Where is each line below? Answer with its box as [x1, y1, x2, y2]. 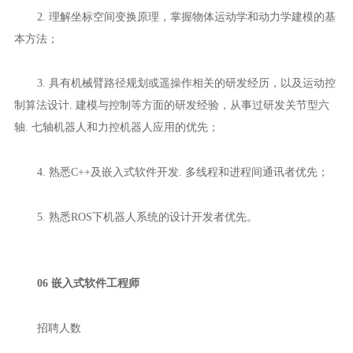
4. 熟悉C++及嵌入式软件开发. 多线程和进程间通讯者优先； [36, 165, 329, 178]
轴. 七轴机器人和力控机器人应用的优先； [13, 121, 219, 134]
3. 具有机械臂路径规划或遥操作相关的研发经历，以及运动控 [36, 76, 336, 90]
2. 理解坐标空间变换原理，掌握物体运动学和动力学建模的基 [36, 9, 336, 23]
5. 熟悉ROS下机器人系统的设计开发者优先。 [36, 210, 258, 223]
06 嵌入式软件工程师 [36, 277, 139, 290]
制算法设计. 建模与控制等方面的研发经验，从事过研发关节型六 [13, 98, 329, 112]
